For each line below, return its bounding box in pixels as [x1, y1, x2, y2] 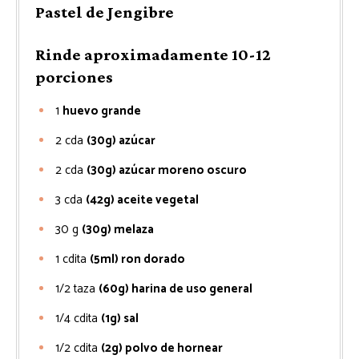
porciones [35, 67, 113, 87]
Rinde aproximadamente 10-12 [35, 45, 271, 64]
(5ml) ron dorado [90, 249, 185, 269]
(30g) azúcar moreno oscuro [87, 160, 247, 180]
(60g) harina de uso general [99, 279, 252, 299]
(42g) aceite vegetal [86, 190, 199, 210]
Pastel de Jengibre [35, 2, 174, 22]
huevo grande [63, 101, 141, 121]
